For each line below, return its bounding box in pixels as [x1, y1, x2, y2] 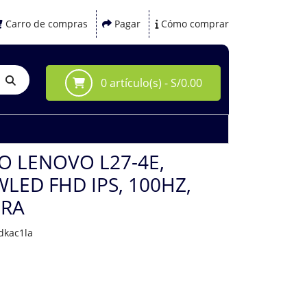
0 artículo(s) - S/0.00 [97, 75, 202, 90]
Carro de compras [5, 17, 88, 30]
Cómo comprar [161, 17, 229, 30]
